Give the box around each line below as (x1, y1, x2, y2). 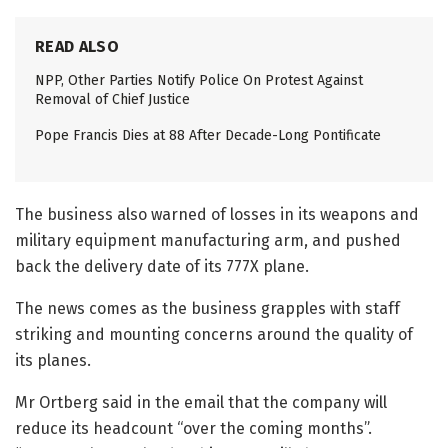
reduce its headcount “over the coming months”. (15, 419, 372, 438)
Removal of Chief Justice (35, 91, 190, 108)
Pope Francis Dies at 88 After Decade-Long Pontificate (35, 127, 381, 144)
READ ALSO (35, 37, 119, 56)
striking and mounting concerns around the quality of (15, 325, 413, 344)
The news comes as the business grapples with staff (15, 299, 400, 318)
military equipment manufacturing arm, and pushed (15, 231, 401, 250)
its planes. (15, 351, 91, 370)
